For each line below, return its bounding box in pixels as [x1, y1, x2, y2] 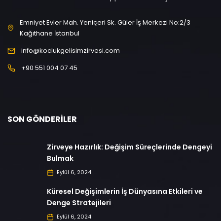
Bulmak [47, 153, 74, 163]
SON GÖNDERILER [7, 113, 77, 125]
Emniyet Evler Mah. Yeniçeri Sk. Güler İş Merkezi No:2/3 [20, 17, 191, 27]
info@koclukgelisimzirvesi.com [21, 45, 120, 55]
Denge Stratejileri [47, 197, 111, 208]
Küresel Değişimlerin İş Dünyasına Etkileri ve [47, 186, 203, 196]
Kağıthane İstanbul [20, 28, 80, 38]
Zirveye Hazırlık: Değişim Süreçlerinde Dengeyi [47, 142, 212, 152]
